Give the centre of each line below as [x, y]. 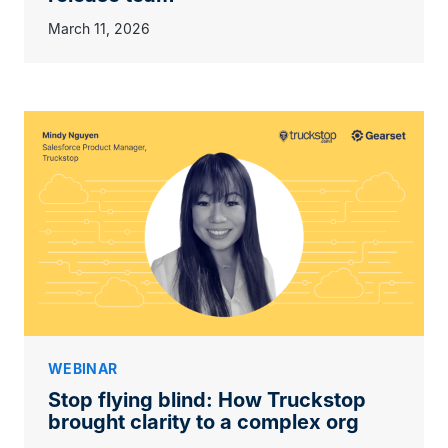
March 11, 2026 [99, 28]
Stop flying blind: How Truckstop [207, 399]
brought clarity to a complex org [203, 421]
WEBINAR [83, 368]
